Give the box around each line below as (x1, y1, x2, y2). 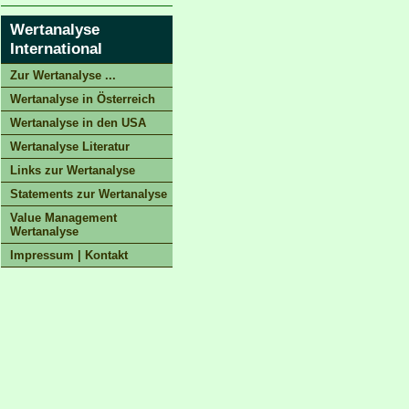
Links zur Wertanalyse (10, 163, 135, 177)
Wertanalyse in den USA (10, 116, 146, 130)
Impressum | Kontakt (10, 248, 128, 262)
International (10, 39, 102, 58)
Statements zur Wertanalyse (10, 187, 167, 201)
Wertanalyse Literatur (10, 140, 130, 153)
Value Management (10, 211, 117, 225)
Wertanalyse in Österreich (10, 92, 155, 106)
